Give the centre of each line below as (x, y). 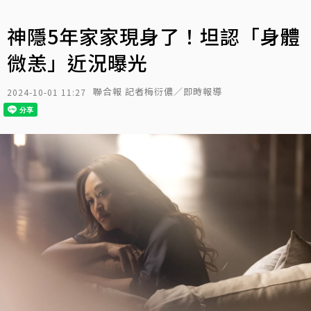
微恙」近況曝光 (77, 62)
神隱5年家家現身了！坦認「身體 (154, 36)
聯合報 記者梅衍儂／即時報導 (158, 91)
